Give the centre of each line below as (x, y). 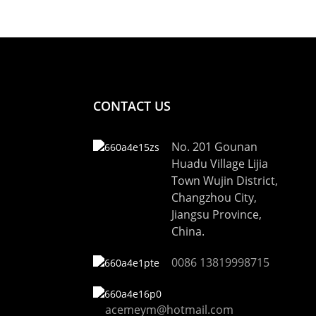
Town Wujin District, (225, 181)
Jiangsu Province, (217, 215)
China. (188, 232)
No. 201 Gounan (214, 147)
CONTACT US (132, 105)
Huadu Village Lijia (220, 164)
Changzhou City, (214, 198)
